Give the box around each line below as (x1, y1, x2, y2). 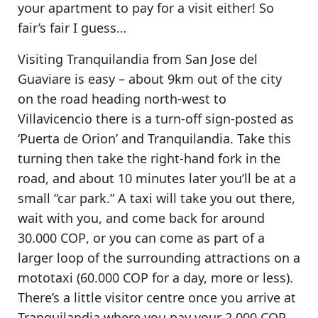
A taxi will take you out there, (118, 189, 295, 207)
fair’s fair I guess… (18, 18, 126, 36)
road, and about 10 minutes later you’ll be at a (18, 169, 296, 187)
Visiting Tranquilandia (18, 50, 149, 67)
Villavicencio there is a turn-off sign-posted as (18, 109, 294, 127)
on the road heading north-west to (18, 89, 226, 107)
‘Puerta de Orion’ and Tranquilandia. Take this (18, 129, 291, 147)
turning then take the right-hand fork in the (18, 149, 280, 167)
